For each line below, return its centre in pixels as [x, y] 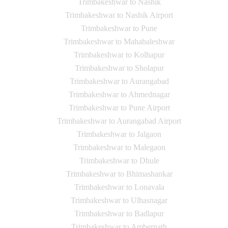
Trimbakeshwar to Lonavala [119, 187]
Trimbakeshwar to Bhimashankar [119, 174]
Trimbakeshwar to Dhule [119, 161]
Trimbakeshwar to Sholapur [119, 68]
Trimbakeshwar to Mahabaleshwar [119, 42]
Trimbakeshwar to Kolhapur [119, 55]
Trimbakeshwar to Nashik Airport [119, 15]
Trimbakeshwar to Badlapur [119, 214]
